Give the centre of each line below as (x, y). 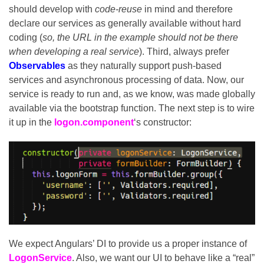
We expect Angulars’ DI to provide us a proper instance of (128, 243)
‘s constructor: (163, 123)
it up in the (32, 123)
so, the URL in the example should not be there (140, 38)
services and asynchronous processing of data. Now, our (126, 80)
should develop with (52, 9)
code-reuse (118, 9)
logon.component (94, 123)
